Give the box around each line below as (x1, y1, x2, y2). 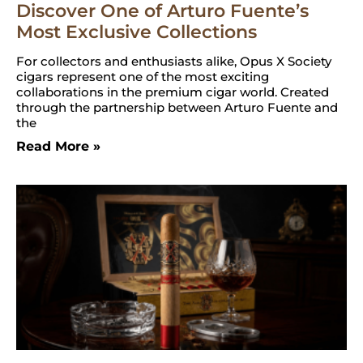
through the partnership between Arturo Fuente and (16, 99, 338, 115)
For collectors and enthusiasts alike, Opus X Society (16, 53, 331, 69)
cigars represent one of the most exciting (16, 68, 269, 84)
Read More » (16, 138, 100, 154)
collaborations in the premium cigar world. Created (16, 83, 329, 100)
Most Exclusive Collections (16, 20, 257, 43)
